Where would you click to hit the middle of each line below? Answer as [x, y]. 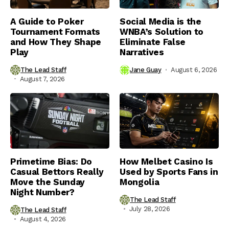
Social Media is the [161, 21]
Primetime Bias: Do [51, 161]
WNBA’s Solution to [162, 31]
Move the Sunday [48, 182]
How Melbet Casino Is [166, 161]
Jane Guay [146, 70]
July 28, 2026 [150, 209]
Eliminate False [153, 42]
